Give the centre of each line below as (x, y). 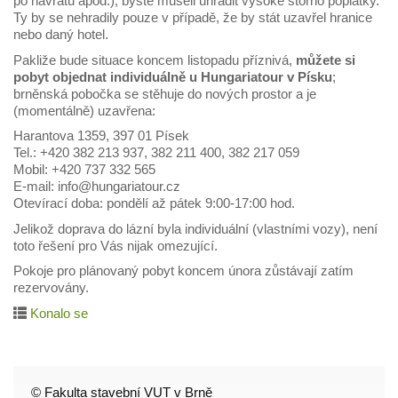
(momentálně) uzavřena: (84, 110)
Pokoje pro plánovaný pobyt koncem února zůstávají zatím (183, 271)
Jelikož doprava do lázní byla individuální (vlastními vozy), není (195, 228)
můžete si (326, 60)
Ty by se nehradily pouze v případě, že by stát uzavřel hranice (193, 17)
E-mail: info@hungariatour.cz (97, 186)
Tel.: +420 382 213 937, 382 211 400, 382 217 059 (156, 152)
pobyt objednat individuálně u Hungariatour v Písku (173, 76)
